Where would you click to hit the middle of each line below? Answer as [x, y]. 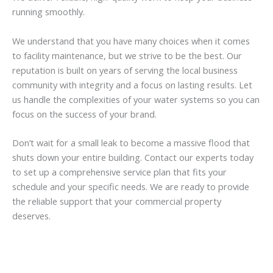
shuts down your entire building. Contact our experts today [133, 157]
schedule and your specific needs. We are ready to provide [131, 186]
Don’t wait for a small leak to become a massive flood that [131, 142]
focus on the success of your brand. [84, 114]
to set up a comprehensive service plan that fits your [119, 172]
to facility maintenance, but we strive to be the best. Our [127, 55]
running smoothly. [48, 12]
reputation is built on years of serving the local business [125, 70]
